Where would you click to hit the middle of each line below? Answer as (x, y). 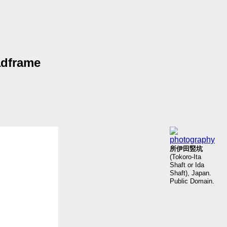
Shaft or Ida (187, 165)
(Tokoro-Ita (185, 157)
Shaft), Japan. (191, 173)
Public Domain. (192, 181)
